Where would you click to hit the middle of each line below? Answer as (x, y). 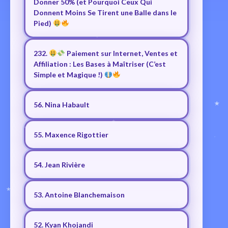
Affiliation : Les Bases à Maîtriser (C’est (100, 64)
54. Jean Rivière (59, 165)
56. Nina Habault (62, 105)
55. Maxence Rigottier (71, 135)
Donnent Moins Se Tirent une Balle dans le (105, 13)
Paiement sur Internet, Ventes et (121, 53)
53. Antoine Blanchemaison (79, 195)
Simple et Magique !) (69, 75)
